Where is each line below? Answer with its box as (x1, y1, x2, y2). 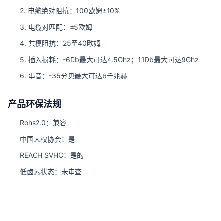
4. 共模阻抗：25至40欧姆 (20, 38, 101, 47)
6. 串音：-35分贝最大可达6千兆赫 (20, 71, 127, 80)
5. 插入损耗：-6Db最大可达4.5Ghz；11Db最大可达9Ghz (20, 55, 199, 64)
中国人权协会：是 (20, 134, 75, 143)
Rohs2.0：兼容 (20, 118, 67, 127)
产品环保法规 (8, 98, 61, 109)
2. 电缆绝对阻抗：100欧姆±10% (20, 6, 120, 15)
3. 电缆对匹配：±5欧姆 (20, 22, 92, 31)
